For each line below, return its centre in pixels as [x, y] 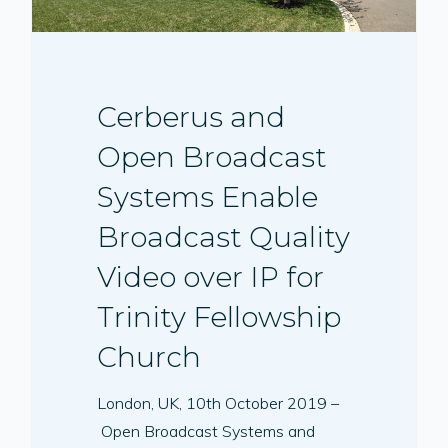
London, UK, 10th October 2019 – [218, 402]
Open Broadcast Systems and [206, 430]
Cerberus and [191, 116]
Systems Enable [208, 196]
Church [149, 356]
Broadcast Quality [224, 236]
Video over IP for [211, 276]
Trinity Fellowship [219, 316]
